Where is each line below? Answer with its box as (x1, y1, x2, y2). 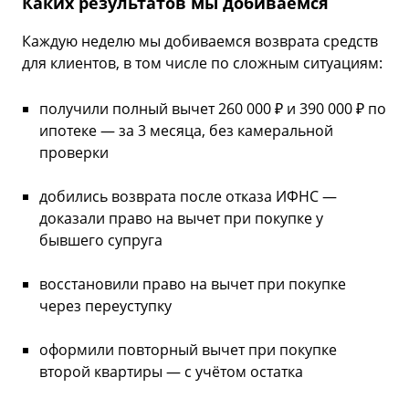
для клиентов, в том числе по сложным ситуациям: (22, 53, 383, 74)
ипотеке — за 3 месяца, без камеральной (39, 121, 333, 142)
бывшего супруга (39, 230, 163, 251)
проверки (39, 142, 109, 163)
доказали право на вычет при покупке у (39, 208, 323, 229)
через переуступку (39, 296, 172, 317)
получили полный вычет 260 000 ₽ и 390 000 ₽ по (39, 99, 386, 120)
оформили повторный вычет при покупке (39, 340, 337, 361)
